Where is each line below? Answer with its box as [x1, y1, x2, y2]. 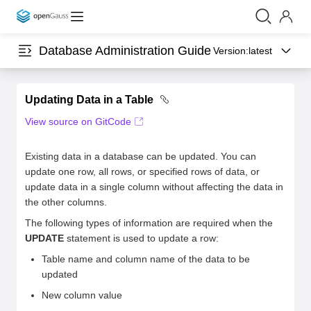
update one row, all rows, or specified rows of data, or [25, 166, 260, 177]
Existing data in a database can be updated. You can [25, 151, 256, 162]
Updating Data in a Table [25, 94, 153, 106]
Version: [213, 45, 249, 56]
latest [249, 45, 272, 56]
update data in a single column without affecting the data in [25, 181, 283, 192]
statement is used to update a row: [64, 233, 219, 244]
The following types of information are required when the [25, 217, 273, 228]
